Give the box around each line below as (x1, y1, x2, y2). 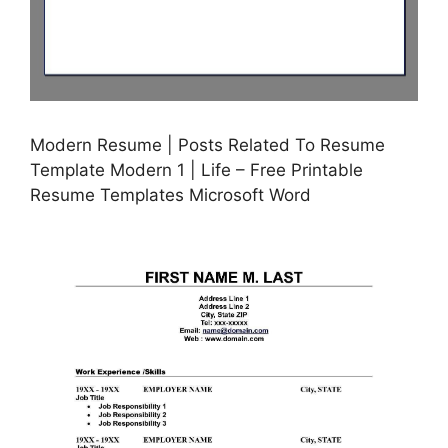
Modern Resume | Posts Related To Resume (30, 135, 385, 156)
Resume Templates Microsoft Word (30, 185, 311, 206)
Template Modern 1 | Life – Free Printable (30, 160, 363, 181)
